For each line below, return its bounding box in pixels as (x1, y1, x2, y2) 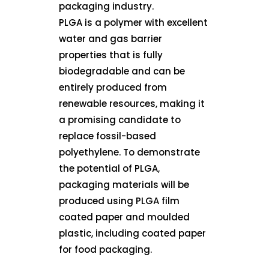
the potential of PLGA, (59, 162, 160, 175)
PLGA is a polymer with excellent (59, 16, 208, 29)
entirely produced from (59, 80, 168, 94)
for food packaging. (59, 243, 153, 256)
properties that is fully (59, 48, 163, 61)
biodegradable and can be (59, 64, 186, 77)
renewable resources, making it (59, 97, 205, 110)
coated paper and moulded (59, 210, 190, 223)
